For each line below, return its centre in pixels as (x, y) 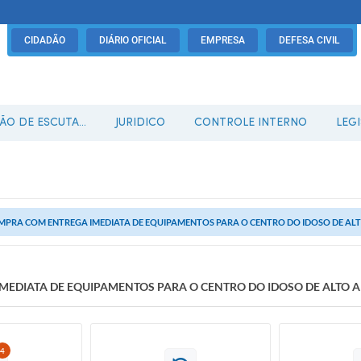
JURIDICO (140, 123)
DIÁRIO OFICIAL (133, 40)
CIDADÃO (45, 40)
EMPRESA (223, 40)
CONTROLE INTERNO (251, 123)
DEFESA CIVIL (309, 40)
